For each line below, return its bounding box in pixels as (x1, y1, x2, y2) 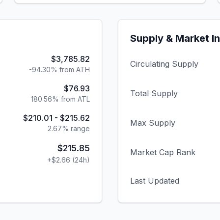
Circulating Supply (130, 59, 198, 69)
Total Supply (130, 88, 178, 98)
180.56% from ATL (31, 95, 90, 103)
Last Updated (130, 176, 179, 186)
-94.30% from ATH (29, 65, 90, 74)
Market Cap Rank (130, 147, 195, 157)
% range (62, 124, 90, 133)
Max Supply (130, 118, 175, 128)
